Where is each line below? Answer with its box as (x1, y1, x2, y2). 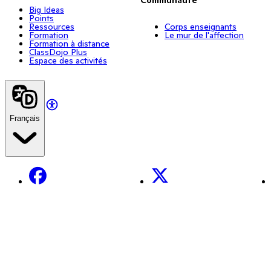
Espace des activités (29, 54, 107, 66)
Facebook (28, 165, 73, 178)
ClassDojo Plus (29, 46, 87, 57)
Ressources (29, 21, 74, 32)
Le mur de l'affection (165, 29, 244, 41)
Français (10, 113, 40, 123)
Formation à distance (29, 38, 109, 49)
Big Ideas (29, 4, 64, 15)
